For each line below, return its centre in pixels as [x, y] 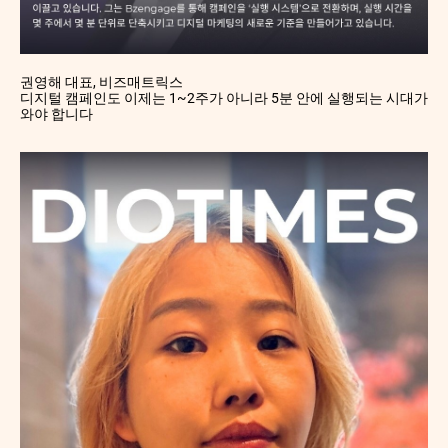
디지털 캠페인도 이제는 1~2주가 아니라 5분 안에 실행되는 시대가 [224, 97]
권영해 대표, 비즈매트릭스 [101, 81]
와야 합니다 [56, 113]
